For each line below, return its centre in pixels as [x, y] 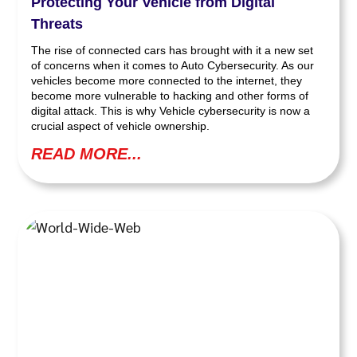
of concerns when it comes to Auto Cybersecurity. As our [173, 65]
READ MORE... [87, 153]
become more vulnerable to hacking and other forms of [170, 95]
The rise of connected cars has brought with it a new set [173, 50]
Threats [57, 24]
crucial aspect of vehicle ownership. [121, 126]
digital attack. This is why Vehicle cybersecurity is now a [171, 110]
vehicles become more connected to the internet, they [167, 80]
